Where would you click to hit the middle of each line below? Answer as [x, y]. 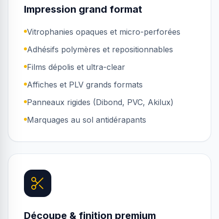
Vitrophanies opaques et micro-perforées [104, 32]
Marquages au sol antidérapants [87, 120]
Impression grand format [83, 9]
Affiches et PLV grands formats [85, 85]
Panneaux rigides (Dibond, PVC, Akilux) [100, 102]
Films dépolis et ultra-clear [76, 67]
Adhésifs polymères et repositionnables [100, 49]
